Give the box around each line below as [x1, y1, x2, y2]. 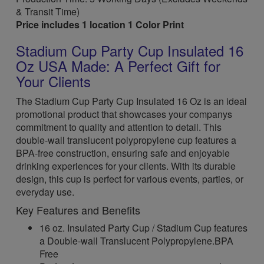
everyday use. [16, 185, 75, 199]
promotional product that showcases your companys [16, 107, 233, 121]
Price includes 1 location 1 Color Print [16, 18, 184, 31]
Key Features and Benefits [16, 202, 141, 217]
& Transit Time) [16, 5, 80, 18]
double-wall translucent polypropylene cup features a [16, 133, 237, 147]
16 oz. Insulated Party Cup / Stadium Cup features [39, 221, 248, 235]
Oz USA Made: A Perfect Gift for [16, 55, 221, 76]
